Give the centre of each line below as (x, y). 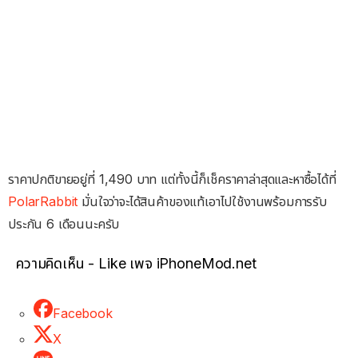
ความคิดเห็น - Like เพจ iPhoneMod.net (136, 264)
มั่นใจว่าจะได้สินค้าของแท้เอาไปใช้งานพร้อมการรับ (203, 202)
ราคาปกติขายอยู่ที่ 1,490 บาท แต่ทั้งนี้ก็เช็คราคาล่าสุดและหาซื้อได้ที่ (172, 179)
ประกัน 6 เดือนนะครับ (64, 224)
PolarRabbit (43, 202)
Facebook (83, 314)
